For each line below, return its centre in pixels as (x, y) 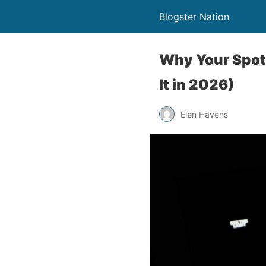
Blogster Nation (194, 17)
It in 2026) (197, 85)
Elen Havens (204, 114)
